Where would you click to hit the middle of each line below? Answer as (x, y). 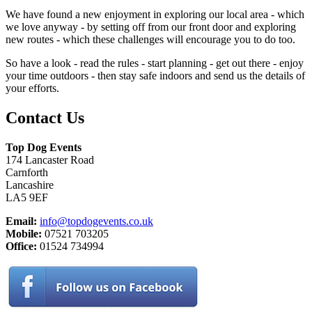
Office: (23, 246)
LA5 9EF (27, 197)
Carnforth (27, 172)
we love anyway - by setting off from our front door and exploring (151, 26)
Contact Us (45, 117)
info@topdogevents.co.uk (96, 221)
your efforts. (32, 88)
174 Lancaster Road (50, 159)
